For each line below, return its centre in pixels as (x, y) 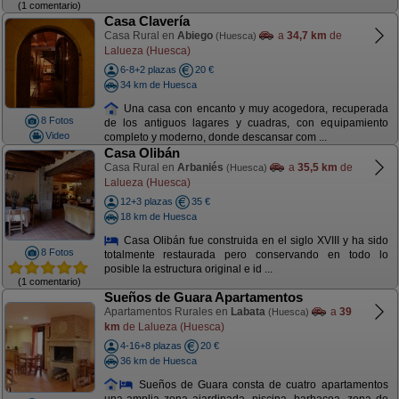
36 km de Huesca (158, 360)
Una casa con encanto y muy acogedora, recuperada (254, 108)
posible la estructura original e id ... (188, 269)
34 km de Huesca (158, 84)
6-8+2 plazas (148, 69)
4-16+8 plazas (151, 346)
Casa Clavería (147, 21)
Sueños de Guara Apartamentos (203, 297)
